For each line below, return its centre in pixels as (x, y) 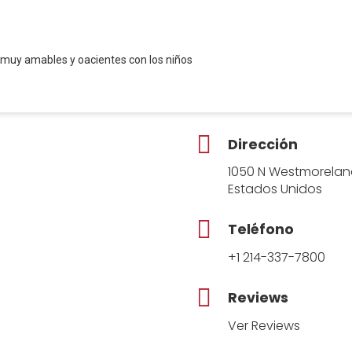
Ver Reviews (264, 326)
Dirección (262, 144)
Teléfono (260, 230)
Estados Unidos (275, 189)
